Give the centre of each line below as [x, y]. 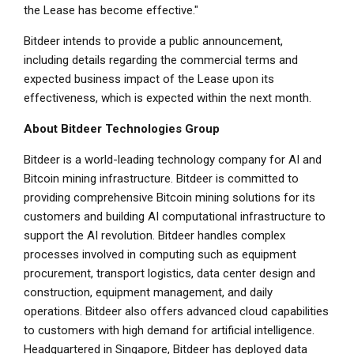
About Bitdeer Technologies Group [122, 128]
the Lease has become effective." [111, 10]
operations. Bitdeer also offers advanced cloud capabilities [176, 311]
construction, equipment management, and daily [148, 292]
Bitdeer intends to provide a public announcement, [153, 41]
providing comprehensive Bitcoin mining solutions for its [169, 197]
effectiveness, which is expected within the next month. [168, 98]
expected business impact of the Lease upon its [149, 79]
